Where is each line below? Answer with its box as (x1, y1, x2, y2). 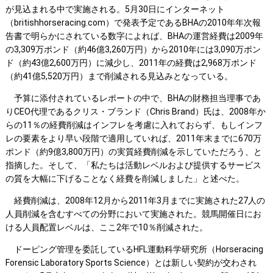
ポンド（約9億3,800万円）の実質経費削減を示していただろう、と (5, 147, 262, 157)
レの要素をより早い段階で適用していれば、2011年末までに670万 (5, 133, 261, 144)
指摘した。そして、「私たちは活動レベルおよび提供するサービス (5, 160, 261, 171)
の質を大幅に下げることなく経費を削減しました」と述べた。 (5, 174, 244, 184)
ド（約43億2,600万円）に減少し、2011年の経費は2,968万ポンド (5, 58, 257, 68)
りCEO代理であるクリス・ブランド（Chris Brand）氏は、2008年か (5, 107, 266, 117)
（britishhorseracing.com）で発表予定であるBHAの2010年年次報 (5, 18, 261, 28)
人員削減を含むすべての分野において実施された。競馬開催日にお (5, 209, 261, 219)
